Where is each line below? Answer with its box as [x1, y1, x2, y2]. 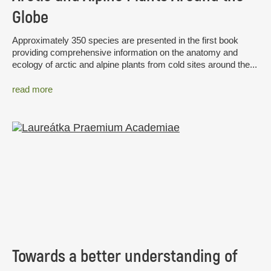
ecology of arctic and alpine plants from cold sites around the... [12, 59, 257, 70]
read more [12, 84, 53, 95]
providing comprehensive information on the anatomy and [12, 47, 238, 57]
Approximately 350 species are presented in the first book [12, 34, 238, 45]
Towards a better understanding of [12, 246, 238, 268]
